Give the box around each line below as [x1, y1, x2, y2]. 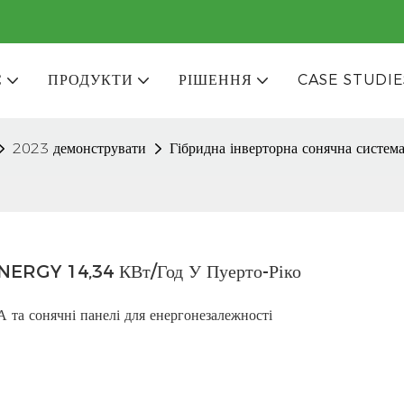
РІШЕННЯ [178, 71, 252, 89]
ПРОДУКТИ [47, 71, 133, 89]
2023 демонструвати [13, 139, 146, 157]
